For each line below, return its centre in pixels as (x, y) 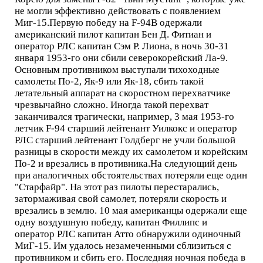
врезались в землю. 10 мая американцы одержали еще (131, 211)
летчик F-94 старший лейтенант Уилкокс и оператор (126, 129)
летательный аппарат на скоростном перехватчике (122, 93)
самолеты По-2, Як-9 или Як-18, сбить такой (109, 82)
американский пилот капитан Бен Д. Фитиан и (113, 35)
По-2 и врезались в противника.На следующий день (126, 164)
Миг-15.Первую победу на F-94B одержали (108, 23)
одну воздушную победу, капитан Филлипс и (111, 222)
